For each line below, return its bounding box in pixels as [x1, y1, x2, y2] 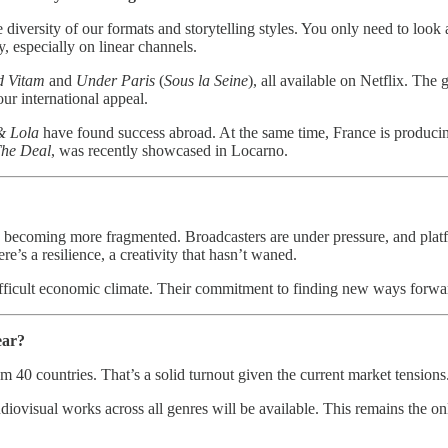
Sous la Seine [164, 71, 248, 89]
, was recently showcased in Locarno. [51, 141, 288, 159]
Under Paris [76, 71, 155, 89]
